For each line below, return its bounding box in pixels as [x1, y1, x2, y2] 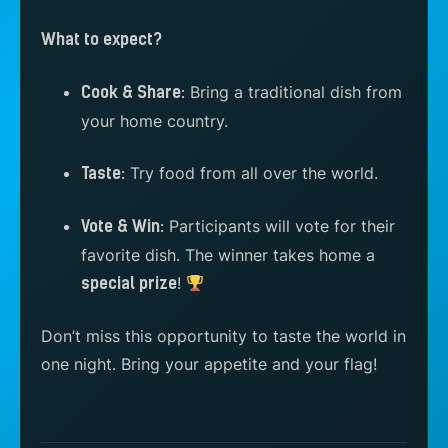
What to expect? [41, 30, 162, 49]
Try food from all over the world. [125, 163, 378, 183]
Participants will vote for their [164, 216, 395, 236]
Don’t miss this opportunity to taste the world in [41, 326, 406, 346]
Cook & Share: [81, 83, 185, 102]
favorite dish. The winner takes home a [81, 245, 375, 265]
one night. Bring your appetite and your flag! [41, 354, 377, 374]
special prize [81, 274, 177, 293]
